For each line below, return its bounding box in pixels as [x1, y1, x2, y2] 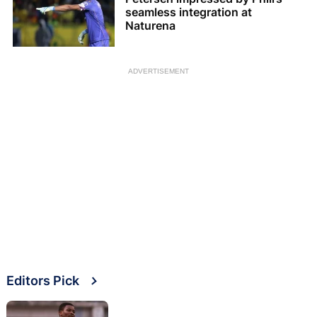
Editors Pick [6, 272, 79, 288]
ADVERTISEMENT [128, 67, 189, 75]
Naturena [125, 18, 175, 33]
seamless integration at [125, 5, 252, 20]
